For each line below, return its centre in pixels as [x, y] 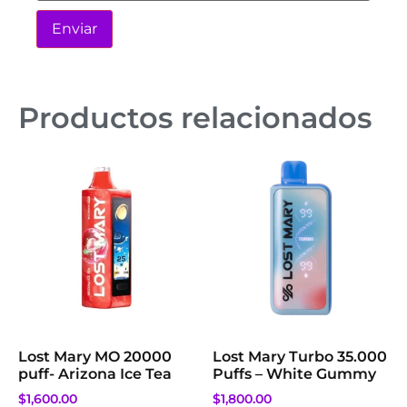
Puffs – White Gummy [294, 373]
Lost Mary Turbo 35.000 [300, 356]
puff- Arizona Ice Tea [95, 373]
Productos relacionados [195, 117]
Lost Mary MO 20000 [95, 356]
